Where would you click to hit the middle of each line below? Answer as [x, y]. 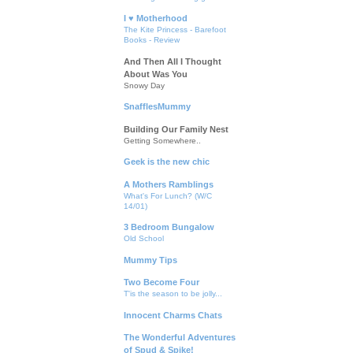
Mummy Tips [150, 260]
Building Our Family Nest [176, 129]
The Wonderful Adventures [180, 338]
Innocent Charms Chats [173, 315]
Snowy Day [144, 85]
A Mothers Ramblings [169, 184]
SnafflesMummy [157, 107]
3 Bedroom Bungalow [169, 227]
